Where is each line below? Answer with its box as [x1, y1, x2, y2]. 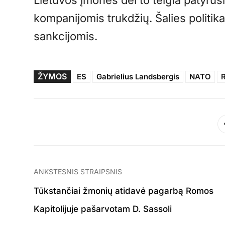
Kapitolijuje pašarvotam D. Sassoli [34, 204, 172, 214]
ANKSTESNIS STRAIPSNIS [34, 167, 123, 176]
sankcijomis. [34, 30, 98, 43]
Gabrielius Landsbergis [96, 72, 180, 82]
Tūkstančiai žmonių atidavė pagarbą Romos [34, 186, 214, 196]
